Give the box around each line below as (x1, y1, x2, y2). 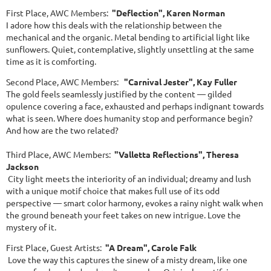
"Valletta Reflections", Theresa (114, 148, 239, 160)
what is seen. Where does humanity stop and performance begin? (6, 112, 253, 123)
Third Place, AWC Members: (6, 148, 114, 160)
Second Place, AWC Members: (6, 76, 124, 87)
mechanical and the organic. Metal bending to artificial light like (6, 31, 250, 42)
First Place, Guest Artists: (6, 241, 105, 253)
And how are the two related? (6, 124, 122, 135)
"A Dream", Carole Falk (105, 241, 197, 253)
